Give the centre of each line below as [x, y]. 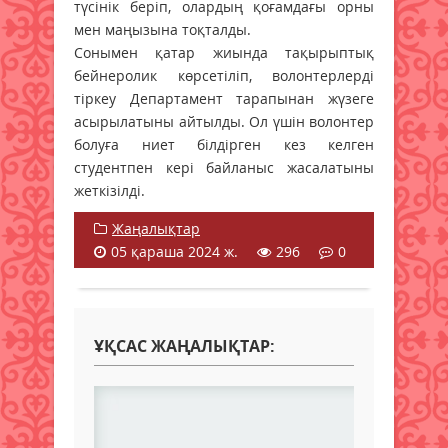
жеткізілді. [109, 190]
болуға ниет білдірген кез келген [224, 144]
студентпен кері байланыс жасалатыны [224, 167]
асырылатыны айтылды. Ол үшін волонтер [224, 121]
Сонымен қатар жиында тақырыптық [224, 52]
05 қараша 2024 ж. [174, 251]
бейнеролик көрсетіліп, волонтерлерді [224, 75]
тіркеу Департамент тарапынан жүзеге [224, 98]
